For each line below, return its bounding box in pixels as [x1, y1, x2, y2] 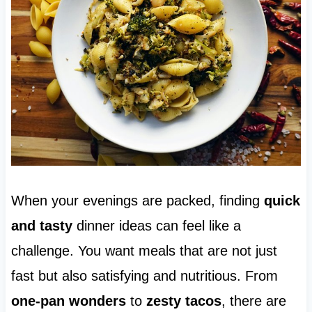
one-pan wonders [10, 292, 126, 309]
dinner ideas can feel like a [72, 217, 241, 233]
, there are [221, 292, 286, 309]
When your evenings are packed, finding [10, 192, 264, 208]
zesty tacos [146, 292, 221, 309]
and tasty [10, 217, 72, 233]
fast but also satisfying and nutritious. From [10, 267, 278, 283]
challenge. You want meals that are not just [10, 242, 277, 258]
